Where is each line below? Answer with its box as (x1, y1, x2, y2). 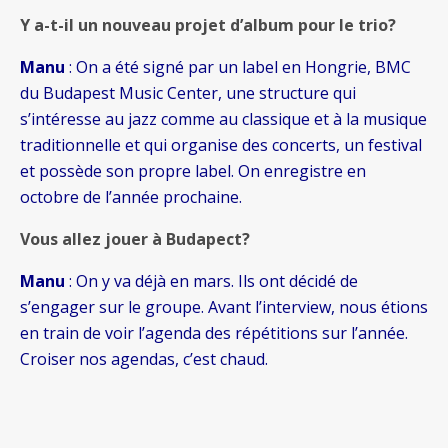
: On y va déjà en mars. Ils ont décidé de (65, 270, 358, 293)
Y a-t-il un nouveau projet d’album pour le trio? (20, 14, 396, 37)
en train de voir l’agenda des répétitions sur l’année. (20, 322, 408, 345)
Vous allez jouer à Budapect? (20, 228, 250, 251)
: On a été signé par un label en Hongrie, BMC (65, 56, 411, 79)
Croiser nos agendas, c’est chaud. (20, 348, 268, 371)
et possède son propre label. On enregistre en (20, 160, 366, 183)
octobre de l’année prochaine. (20, 186, 242, 209)
